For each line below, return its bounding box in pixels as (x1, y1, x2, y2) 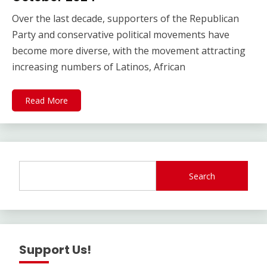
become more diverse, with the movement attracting (12, 44, 246, 58)
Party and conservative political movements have (12, 28, 229, 42)
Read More (25, 95, 68, 107)
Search (189, 170, 216, 182)
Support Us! (19, 241, 91, 259)
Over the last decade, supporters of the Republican (12, 12, 239, 26)
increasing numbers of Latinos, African (12, 60, 185, 74)
